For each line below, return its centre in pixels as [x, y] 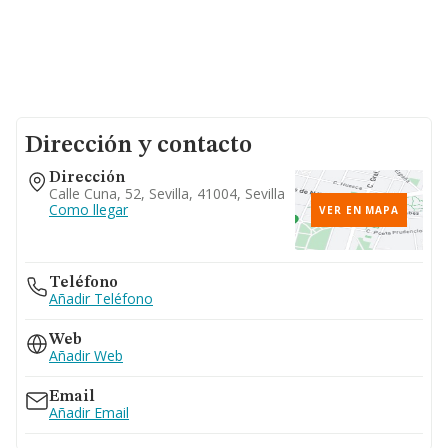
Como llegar [88, 209]
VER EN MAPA [359, 210]
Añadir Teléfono [101, 298]
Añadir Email [89, 412]
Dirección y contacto [138, 146]
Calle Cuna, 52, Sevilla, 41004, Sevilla [167, 193]
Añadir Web [86, 355]
